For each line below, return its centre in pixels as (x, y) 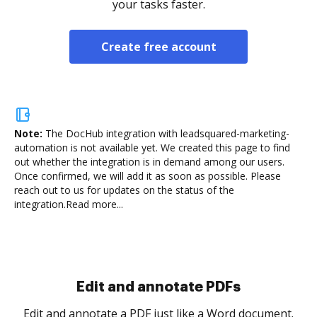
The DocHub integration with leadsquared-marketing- (167, 133)
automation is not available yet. (86, 148)
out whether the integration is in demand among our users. (149, 162)
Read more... (94, 204)
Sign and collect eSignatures (158, 287)
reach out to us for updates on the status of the (124, 190)
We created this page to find (224, 148)
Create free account (158, 47)
